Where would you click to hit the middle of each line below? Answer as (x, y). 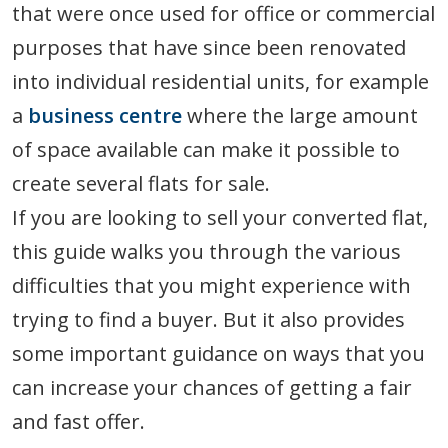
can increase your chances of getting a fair (212, 388)
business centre (105, 116)
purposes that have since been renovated (209, 48)
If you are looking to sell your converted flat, (220, 218)
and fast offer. (78, 422)
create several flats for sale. (141, 184)
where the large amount (300, 116)
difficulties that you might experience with (211, 286)
